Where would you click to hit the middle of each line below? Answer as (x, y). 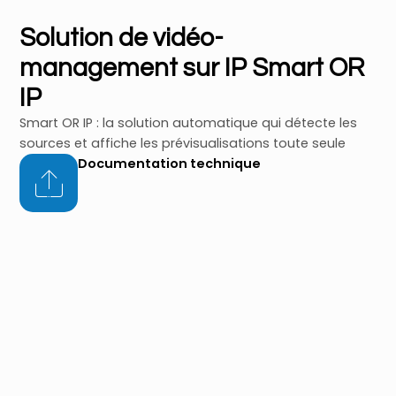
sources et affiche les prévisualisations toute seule (183, 144)
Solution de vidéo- (122, 38)
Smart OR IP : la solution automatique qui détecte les (189, 123)
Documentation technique (170, 164)
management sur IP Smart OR (192, 69)
